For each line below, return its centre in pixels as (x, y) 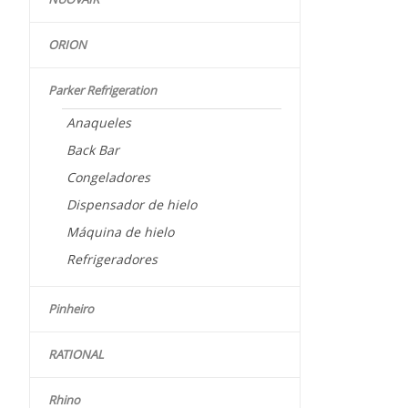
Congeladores (108, 178)
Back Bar (93, 150)
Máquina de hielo (120, 232)
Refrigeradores (112, 260)
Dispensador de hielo (132, 205)
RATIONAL (76, 355)
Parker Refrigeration (102, 91)
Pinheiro (71, 309)
